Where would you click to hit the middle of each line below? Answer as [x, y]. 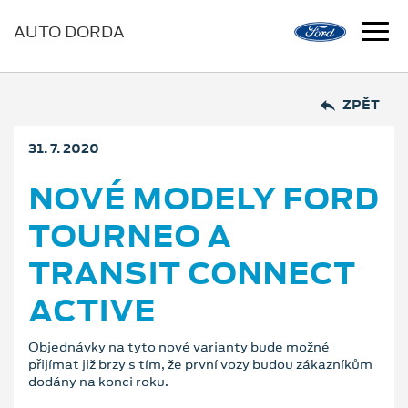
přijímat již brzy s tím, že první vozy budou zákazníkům [200, 364]
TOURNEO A [130, 235]
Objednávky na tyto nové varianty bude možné [179, 347]
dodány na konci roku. [98, 381]
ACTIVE [92, 310]
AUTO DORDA [69, 32]
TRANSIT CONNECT [192, 273]
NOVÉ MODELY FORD [204, 198]
